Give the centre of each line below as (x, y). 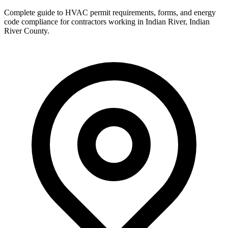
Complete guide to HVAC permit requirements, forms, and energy (110, 12)
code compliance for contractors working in (75, 21)
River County (26, 31)
